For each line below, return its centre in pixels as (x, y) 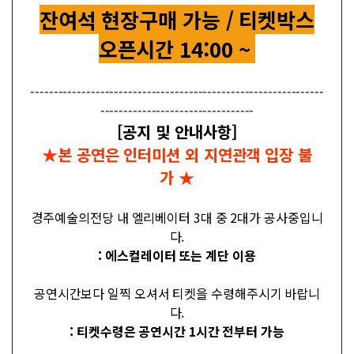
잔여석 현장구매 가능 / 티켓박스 (177, 19)
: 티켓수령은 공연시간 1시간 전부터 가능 (177, 331)
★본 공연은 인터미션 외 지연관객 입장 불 (177, 154)
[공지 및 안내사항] (177, 131)
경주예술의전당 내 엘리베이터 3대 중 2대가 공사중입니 (177, 217)
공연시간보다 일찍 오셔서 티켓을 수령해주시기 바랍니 (177, 293)
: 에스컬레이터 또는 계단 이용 (177, 255)
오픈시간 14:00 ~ (177, 48)
